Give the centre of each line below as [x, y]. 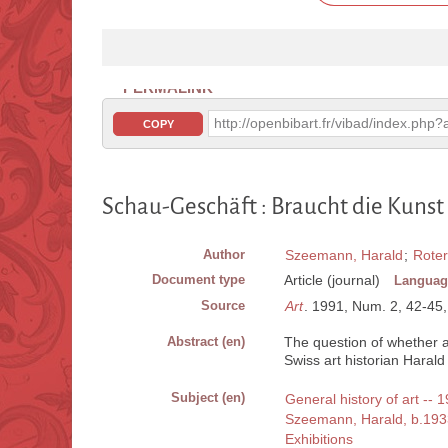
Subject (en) [208, 398]
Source [223, 306]
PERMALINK [168, 88]
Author [224, 255]
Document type [198, 280]
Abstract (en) [206, 342]
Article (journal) [332, 280]
